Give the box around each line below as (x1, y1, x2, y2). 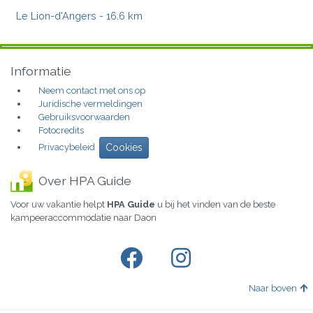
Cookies (105, 141, 143, 153)
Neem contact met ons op (38, 85, 145, 96)
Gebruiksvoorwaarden (38, 111, 130, 122)
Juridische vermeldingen (38, 98, 143, 109)
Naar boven (249, 282, 297, 293)
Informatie (10, 63, 71, 78)
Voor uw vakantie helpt (10, 198, 107, 210)
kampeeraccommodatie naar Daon (10, 212, 156, 223)
